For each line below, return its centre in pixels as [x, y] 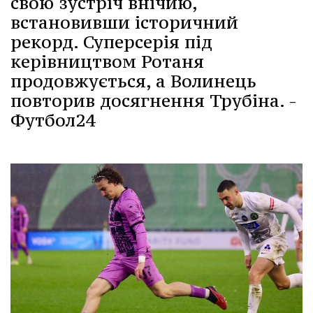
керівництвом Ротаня [107, 61]
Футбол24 [53, 120]
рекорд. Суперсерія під [111, 42]
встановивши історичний [124, 22]
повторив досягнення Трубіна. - [153, 100]
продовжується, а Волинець [133, 81]
